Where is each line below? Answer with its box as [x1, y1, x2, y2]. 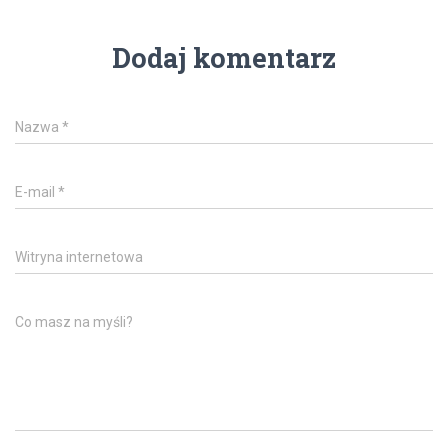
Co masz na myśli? [15, 314, 133, 330]
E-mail [15, 184, 58, 200]
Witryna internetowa [15, 249, 143, 265]
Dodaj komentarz [112, 40, 336, 75]
